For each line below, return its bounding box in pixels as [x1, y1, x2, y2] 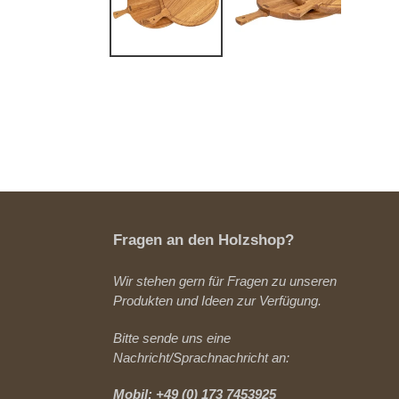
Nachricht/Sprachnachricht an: [113, 349, 289, 365]
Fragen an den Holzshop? [113, 232, 294, 249]
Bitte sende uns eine [113, 330, 231, 346]
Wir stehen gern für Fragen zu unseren [113, 273, 337, 289]
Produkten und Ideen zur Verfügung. [113, 293, 322, 309]
